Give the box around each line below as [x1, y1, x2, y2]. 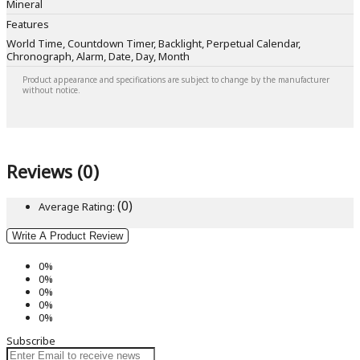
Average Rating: [39, 198, 115, 214]
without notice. [22, 84, 80, 96]
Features [6, 17, 49, 32]
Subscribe [6, 333, 55, 348]
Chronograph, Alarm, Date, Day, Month [6, 49, 190, 64]
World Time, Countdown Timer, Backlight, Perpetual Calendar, [6, 36, 301, 51]
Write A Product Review [12, 229, 123, 242]
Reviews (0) [6, 159, 99, 184]
